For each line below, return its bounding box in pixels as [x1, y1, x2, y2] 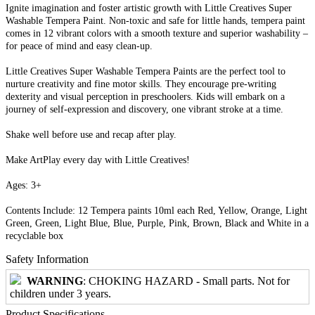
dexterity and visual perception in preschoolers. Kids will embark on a [6, 91, 285, 102]
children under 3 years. [10, 287, 111, 300]
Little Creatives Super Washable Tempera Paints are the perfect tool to [6, 65, 285, 77]
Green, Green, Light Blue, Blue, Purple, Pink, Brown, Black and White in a [6, 217, 309, 229]
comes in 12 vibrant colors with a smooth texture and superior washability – [6, 27, 308, 39]
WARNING [27, 274, 83, 287]
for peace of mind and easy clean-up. [6, 40, 153, 51]
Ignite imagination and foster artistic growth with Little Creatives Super [6, 2, 292, 13]
